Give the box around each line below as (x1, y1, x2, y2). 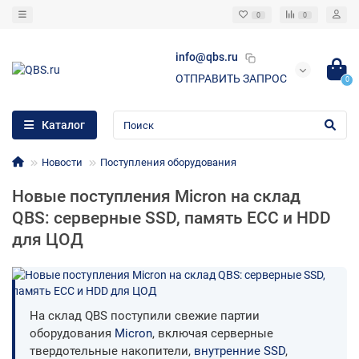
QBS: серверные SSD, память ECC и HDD (12, 208, 331, 228)
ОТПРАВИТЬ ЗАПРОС (175, 72, 287, 86)
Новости (42, 156, 83, 169)
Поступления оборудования (100, 156, 236, 169)
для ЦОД (12, 230, 83, 250)
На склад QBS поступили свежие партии (30, 309, 260, 324)
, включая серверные (152, 326, 273, 341)
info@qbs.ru (175, 50, 238, 63)
